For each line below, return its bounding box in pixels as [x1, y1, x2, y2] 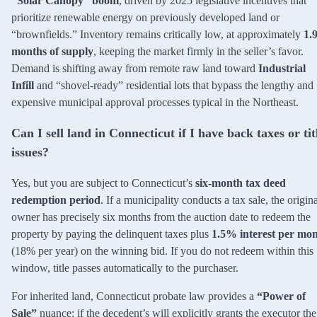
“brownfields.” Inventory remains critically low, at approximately [11, 28, 304, 40]
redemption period [11, 193, 100, 206]
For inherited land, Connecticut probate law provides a [11, 289, 257, 302]
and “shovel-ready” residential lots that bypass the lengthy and [34, 79, 313, 91]
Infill [11, 79, 34, 91]
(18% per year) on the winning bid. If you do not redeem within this [11, 244, 313, 257]
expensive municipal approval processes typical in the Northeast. [11, 96, 299, 108]
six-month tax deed [195, 176, 286, 189]
